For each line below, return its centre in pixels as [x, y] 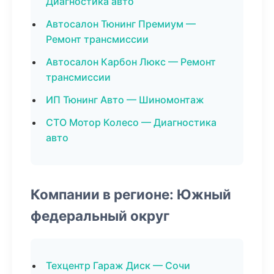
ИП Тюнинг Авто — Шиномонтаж [125, 100]
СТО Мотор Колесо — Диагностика [131, 122]
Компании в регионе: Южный [131, 194]
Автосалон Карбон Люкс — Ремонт [131, 62]
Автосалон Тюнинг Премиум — [121, 24]
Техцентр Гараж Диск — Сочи [118, 265]
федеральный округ [100, 216]
